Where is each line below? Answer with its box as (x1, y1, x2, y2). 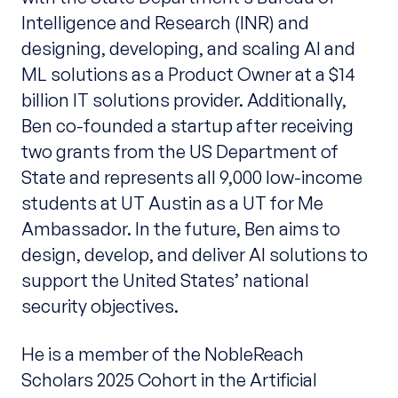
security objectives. (20, 294, 179, 318)
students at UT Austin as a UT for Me (20, 191, 323, 215)
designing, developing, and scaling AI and (20, 36, 355, 60)
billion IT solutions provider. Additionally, (20, 88, 346, 112)
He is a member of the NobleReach (20, 341, 304, 365)
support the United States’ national (20, 268, 309, 292)
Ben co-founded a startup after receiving (20, 114, 354, 138)
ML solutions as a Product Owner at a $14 (20, 62, 355, 86)
